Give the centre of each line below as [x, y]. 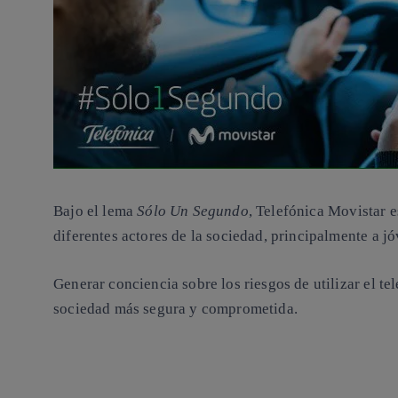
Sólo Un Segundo [193, 211]
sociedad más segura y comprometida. [175, 308]
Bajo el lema [96, 211]
